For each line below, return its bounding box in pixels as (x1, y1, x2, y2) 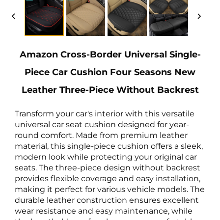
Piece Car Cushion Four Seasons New (25, 67, 195, 78)
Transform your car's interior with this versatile (15, 109, 194, 119)
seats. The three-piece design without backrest (15, 163, 200, 173)
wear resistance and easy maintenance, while (15, 206, 192, 216)
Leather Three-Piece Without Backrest (21, 84, 199, 96)
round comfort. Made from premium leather (15, 131, 188, 140)
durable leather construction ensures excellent (15, 195, 199, 205)
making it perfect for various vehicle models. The (15, 185, 205, 194)
